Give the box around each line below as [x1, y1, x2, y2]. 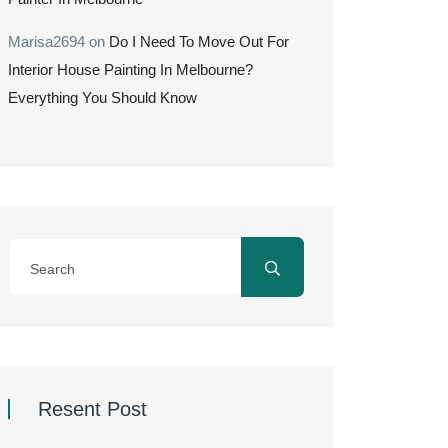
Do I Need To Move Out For [109, 33, 289, 51]
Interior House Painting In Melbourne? [8, 61, 253, 79]
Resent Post [38, 398, 147, 421]
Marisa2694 [8, 33, 85, 51]
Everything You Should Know [8, 89, 197, 107]
